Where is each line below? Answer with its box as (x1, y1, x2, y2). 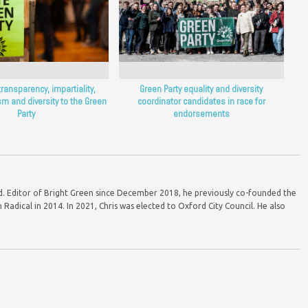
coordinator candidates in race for (137, 95, 265, 107)
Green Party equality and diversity (140, 82, 263, 95)
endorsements (173, 107, 230, 120)
